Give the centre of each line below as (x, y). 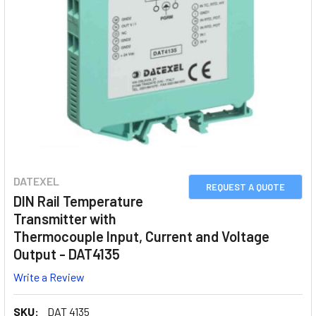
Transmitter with (65, 219)
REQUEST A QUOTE (245, 187)
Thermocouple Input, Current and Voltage (141, 236)
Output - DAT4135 (67, 254)
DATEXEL (36, 181)
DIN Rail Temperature (78, 201)
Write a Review (49, 276)
